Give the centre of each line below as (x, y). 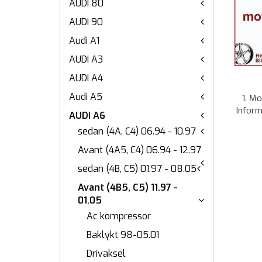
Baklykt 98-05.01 (123, 235)
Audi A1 (84, 41)
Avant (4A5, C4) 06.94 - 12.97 (139, 150)
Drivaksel (106, 254)
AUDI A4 (86, 78)
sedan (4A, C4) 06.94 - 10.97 (137, 131)
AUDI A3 (86, 59)
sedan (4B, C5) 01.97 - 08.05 (137, 169)
